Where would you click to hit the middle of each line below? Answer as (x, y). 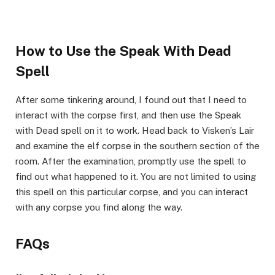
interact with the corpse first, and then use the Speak (128, 115)
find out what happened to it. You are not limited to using (136, 177)
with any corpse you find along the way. (99, 207)
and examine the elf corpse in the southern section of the (137, 146)
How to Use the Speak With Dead (123, 51)
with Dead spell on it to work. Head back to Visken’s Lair (135, 131)
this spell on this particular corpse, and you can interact (132, 192)
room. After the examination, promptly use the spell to (131, 161)
